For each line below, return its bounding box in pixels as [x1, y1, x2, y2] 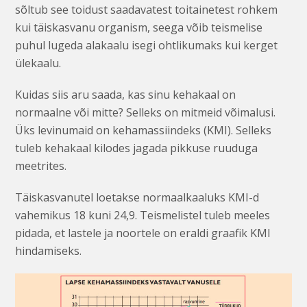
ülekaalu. [15, 56, 62, 71]
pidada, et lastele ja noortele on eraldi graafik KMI [15, 225, 271, 241]
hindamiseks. [15, 243, 82, 259]
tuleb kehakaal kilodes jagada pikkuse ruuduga [15, 140, 258, 156]
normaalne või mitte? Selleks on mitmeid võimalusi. [15, 105, 276, 121]
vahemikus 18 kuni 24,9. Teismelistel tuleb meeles [15, 208, 271, 223]
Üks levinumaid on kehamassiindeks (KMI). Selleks [15, 123, 272, 138]
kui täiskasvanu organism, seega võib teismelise [15, 20, 263, 36]
